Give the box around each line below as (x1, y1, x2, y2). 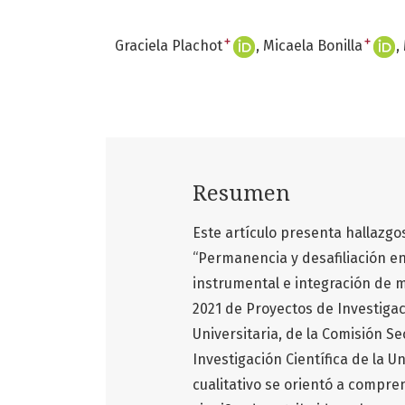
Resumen (193, 181, 290, 207)
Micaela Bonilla (263, 36, 363, 54)
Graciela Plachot (115, 36, 222, 54)
